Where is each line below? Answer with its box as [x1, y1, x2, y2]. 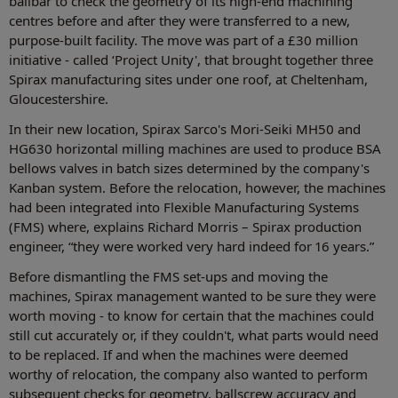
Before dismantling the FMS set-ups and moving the [9, 267, 328, 286]
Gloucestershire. [9, 90, 108, 108]
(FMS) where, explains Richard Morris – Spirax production [9, 218, 362, 236]
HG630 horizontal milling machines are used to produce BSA [9, 139, 381, 158]
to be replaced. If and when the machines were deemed [9, 346, 348, 364]
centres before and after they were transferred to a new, [9, 12, 350, 30]
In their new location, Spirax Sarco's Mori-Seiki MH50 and [9, 120, 361, 139]
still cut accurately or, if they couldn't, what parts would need [9, 326, 378, 345]
